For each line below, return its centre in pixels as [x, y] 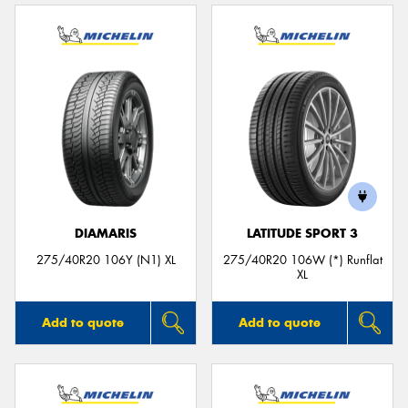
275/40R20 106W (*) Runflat [302, 260]
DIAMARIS [106, 234]
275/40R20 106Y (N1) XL [106, 260]
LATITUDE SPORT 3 [302, 234]
